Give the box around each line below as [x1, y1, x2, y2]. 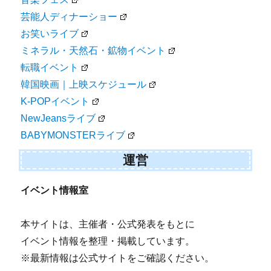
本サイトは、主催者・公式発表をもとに [21, 219, 195, 230]
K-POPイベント [21, 96, 90, 106]
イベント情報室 [21, 185, 89, 196]
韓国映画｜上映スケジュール [21, 79, 147, 90]
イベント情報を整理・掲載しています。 [21, 236, 195, 247]
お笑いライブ [21, 28, 79, 39]
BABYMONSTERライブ [21, 129, 126, 140]
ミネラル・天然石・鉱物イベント [21, 45, 166, 56]
